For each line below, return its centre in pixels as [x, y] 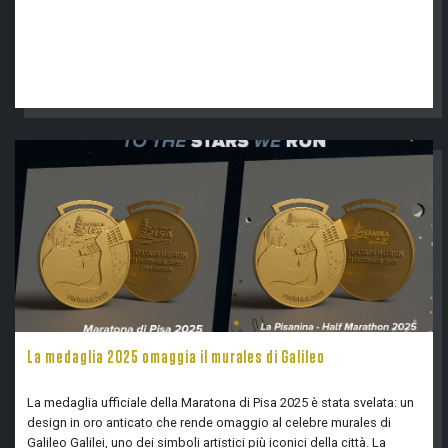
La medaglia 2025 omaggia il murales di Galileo [176, 358]
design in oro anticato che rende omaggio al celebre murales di [209, 422]
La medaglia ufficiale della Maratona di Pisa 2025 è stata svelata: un [220, 402]
